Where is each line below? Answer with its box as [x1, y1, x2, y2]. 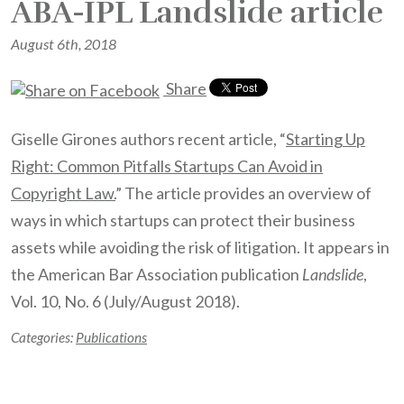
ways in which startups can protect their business [11, 210, 355, 230]
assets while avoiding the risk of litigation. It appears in [11, 237, 390, 257]
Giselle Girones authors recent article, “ [11, 129, 286, 149]
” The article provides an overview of [115, 183, 372, 203]
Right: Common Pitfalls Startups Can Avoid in [11, 156, 323, 176]
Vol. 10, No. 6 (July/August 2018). [11, 291, 240, 311]
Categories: [11, 329, 76, 345]
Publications [76, 329, 147, 345]
